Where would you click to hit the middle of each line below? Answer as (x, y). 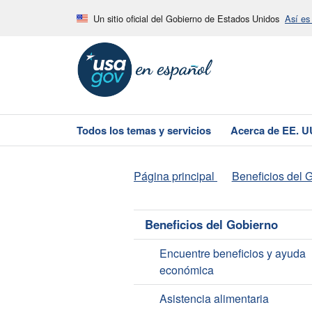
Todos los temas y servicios (143, 130)
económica (186, 270)
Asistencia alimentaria (214, 299)
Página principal (174, 176)
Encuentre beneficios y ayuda (232, 253)
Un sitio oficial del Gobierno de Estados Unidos (186, 18)
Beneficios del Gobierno (211, 225)
